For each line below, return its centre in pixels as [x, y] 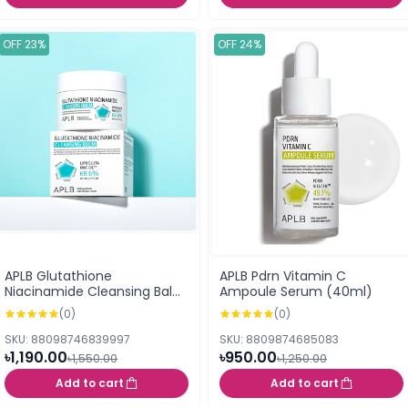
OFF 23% [24, 44]
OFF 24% [240, 44]
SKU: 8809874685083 [279, 340]
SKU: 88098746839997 [67, 340]
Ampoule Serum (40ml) [296, 292]
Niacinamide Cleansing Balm [95, 292]
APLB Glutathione [58, 276]
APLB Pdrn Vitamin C [283, 276]
